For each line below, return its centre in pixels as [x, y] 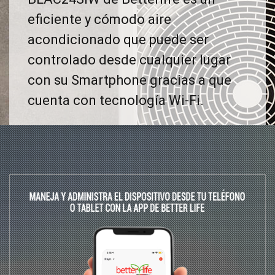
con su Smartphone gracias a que [130, 80]
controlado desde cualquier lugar [129, 60]
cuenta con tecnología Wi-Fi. [116, 100]
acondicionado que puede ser [118, 40]
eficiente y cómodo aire [99, 19]
